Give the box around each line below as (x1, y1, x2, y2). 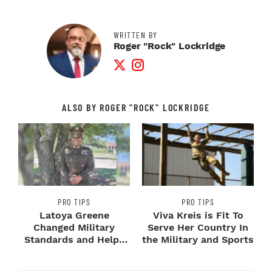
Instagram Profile (131, 52, 214, 64)
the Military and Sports (142, 233, 254, 245)
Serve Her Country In (148, 221, 248, 233)
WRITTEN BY (113, 29, 158, 40)
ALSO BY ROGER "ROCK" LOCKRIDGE (62, 101, 210, 113)
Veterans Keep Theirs (23, 245, 125, 257)
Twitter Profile (112, 52, 182, 64)
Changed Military (33, 221, 115, 233)
